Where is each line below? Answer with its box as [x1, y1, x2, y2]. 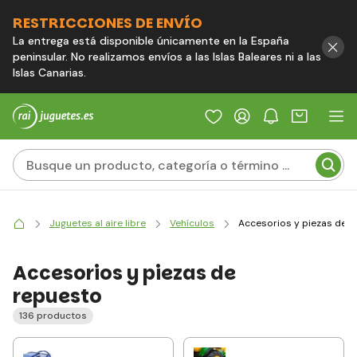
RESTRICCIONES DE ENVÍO [13, 13, 202, 33]
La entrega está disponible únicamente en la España [13, 33, 289, 48]
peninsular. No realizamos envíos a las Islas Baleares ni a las [13, 49, 321, 64]
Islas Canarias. [13, 65, 86, 80]
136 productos [19, 309, 87, 322]
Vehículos [170, 217, 214, 229]
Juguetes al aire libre [49, 217, 146, 229]
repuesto [13, 283, 102, 309]
